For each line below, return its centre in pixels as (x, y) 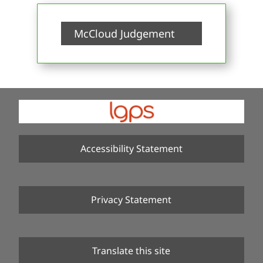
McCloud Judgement (125, 33)
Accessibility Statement (131, 149)
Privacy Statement (131, 200)
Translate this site (131, 251)
